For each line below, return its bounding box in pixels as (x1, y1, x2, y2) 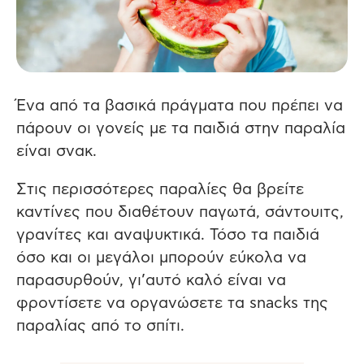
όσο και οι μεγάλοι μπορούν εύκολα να (16, 250, 306, 266)
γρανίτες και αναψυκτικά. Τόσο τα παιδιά (16, 227, 319, 243)
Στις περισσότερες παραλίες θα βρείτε (16, 182, 304, 197)
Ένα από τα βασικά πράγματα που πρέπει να (16, 98, 343, 114)
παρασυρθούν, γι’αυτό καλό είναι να (16, 273, 286, 288)
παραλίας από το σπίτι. (16, 318, 184, 334)
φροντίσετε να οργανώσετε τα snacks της (16, 296, 328, 311)
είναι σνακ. (16, 144, 97, 159)
